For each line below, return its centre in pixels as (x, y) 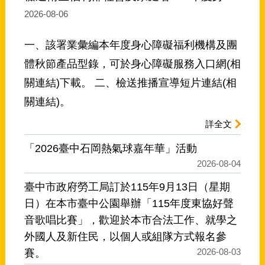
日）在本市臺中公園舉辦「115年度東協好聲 (129, 204)
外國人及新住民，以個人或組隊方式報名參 (125, 237)
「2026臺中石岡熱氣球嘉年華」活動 (110, 148)
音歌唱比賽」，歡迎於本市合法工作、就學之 (130, 220)
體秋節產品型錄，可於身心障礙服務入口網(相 (132, 64)
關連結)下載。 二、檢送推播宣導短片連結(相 (130, 83)
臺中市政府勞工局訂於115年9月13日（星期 (127, 187)
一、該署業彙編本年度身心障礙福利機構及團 (130, 45)
